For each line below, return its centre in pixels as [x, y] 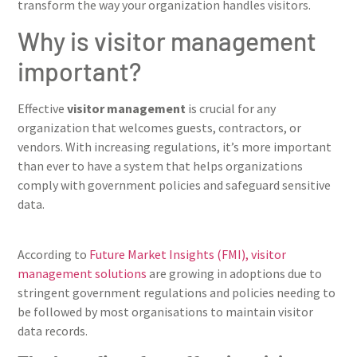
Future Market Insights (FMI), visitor [188, 254]
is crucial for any [231, 109]
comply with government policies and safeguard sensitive [174, 185]
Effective [42, 109]
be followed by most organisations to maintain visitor [165, 311]
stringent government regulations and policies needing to [177, 292]
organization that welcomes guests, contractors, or [159, 128]
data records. [53, 330]
